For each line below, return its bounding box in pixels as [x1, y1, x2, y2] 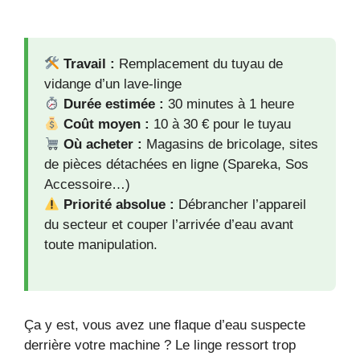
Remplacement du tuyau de [115, 55, 284, 72]
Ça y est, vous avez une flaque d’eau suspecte [24, 317, 305, 333]
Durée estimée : [59, 96, 165, 112]
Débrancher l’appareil [174, 196, 307, 212]
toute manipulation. [44, 236, 157, 252]
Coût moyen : [59, 116, 150, 132]
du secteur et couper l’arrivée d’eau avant [44, 216, 293, 232]
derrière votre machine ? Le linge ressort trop [24, 337, 296, 354]
